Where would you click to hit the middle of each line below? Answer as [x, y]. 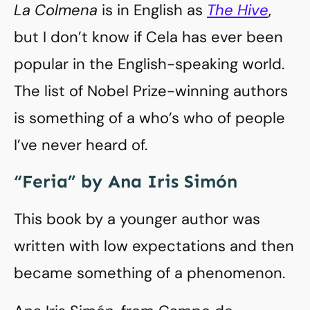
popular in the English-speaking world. [149, 64]
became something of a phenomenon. [149, 273]
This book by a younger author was [137, 219]
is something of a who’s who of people [149, 118]
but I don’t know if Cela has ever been [148, 37]
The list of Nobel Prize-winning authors [151, 91]
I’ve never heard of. [81, 145]
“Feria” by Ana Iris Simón [126, 182]
